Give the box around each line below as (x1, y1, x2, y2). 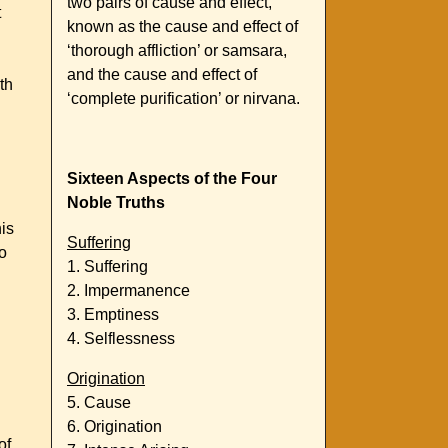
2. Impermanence (67, 282, 190, 300)
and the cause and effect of (67, 66, 257, 84)
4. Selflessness (67, 330, 175, 348)
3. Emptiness (67, 306, 159, 324)
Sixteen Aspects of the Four (67, 170, 277, 188)
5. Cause (67, 394, 131, 412)
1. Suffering (67, 258, 148, 276)
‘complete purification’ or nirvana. (67, 90, 300, 108)
